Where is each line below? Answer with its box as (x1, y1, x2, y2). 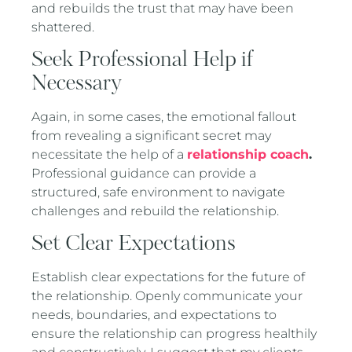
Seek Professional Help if (31, 46, 255, 73)
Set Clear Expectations (31, 230, 236, 258)
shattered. (31, 19, 95, 35)
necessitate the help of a (31, 146, 188, 162)
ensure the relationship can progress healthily (31, 326, 317, 342)
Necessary (31, 69, 123, 97)
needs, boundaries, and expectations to (31, 307, 277, 323)
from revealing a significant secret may (31, 127, 272, 143)
